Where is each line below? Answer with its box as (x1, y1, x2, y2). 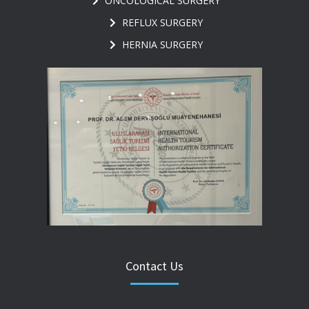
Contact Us (126, 258, 183, 275)
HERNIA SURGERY (121, 37, 203, 51)
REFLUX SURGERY (121, 15, 203, 29)
